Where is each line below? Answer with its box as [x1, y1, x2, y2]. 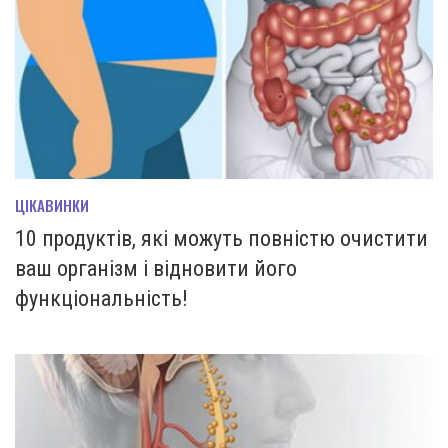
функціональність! [15, 285, 188, 311]
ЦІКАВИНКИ [15, 193, 89, 216]
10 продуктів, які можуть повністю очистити [15, 225, 428, 251]
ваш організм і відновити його [15, 255, 297, 281]
